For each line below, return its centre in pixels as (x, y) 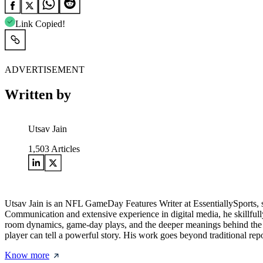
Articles (65, 149)
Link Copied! (40, 23)
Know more (27, 255)
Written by (38, 94)
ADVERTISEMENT (45, 69)
